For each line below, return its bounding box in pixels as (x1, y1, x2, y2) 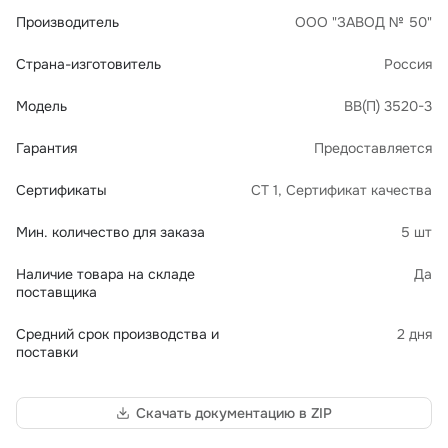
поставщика (16, 283, 97, 301)
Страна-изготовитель (16, 55, 161, 73)
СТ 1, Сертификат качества (251, 181, 432, 199)
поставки (16, 343, 78, 361)
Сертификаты (16, 181, 107, 199)
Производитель (16, 13, 119, 31)
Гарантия (16, 139, 77, 157)
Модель (16, 97, 67, 115)
